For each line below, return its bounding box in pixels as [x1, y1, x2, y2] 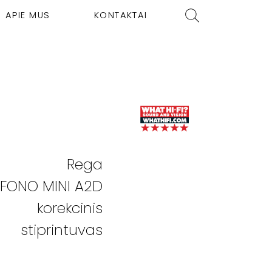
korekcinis [37, 197, 103, 218]
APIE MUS [5, 9, 50, 21]
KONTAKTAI [93, 9, 148, 21]
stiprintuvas [21, 219, 103, 240]
